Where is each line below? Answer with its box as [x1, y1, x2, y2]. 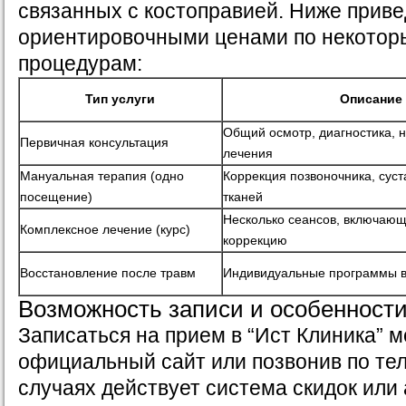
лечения [223, 146, 273, 161]
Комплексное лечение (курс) [20, 222, 190, 237]
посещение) [20, 189, 92, 205]
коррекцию [223, 233, 287, 248]
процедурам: [18, 52, 142, 76]
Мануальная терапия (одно [20, 169, 184, 184]
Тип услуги [85, 92, 156, 107]
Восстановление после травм [20, 266, 196, 281]
